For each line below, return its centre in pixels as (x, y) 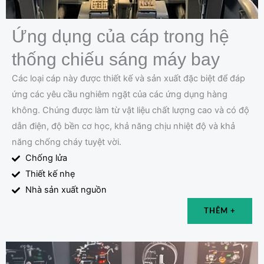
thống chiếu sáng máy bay (116, 60)
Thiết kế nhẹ (50, 174)
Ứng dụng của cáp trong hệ (121, 37)
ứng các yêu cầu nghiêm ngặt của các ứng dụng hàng (120, 95)
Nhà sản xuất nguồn (66, 190)
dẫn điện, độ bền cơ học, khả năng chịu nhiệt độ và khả (123, 126)
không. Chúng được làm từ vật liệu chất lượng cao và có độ (131, 110)
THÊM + (220, 211)
